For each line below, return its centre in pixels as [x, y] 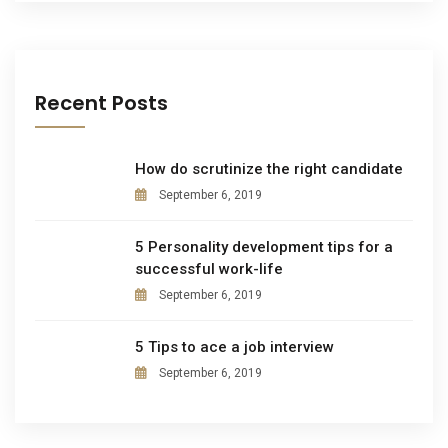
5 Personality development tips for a [264, 246]
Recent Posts [101, 102]
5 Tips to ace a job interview [234, 346]
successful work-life [209, 268]
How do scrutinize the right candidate [269, 168]
